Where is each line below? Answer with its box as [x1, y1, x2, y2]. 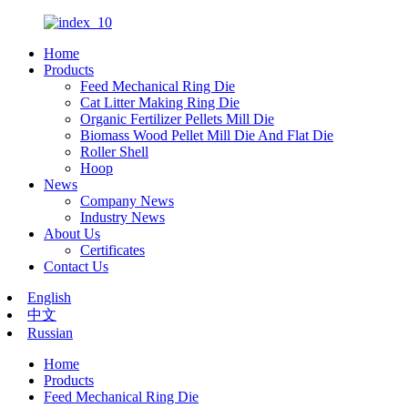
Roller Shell [80, 144, 148, 159]
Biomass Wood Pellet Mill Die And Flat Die [80, 127, 333, 143]
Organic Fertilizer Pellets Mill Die [80, 111, 274, 127]
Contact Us [44, 259, 108, 274]
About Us [44, 226, 100, 241]
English [27, 290, 71, 305]
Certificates [80, 242, 145, 258]
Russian [27, 325, 73, 341]
